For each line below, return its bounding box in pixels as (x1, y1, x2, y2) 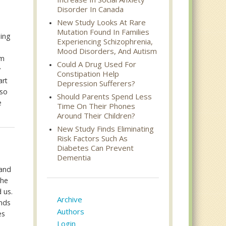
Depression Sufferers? (57, 78, 136, 88)
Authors (57, 206, 85, 216)
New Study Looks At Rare (57, 17, 146, 27)
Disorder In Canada (57, 4, 124, 14)
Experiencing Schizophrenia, (57, 36, 153, 46)
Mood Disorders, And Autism (57, 46, 157, 56)
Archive (57, 194, 83, 204)
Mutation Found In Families (57, 27, 150, 37)
